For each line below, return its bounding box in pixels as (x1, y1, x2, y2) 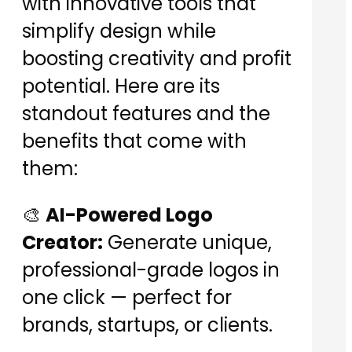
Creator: (22, 229, 103, 256)
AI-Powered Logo (46, 202, 213, 229)
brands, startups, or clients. (22, 312, 273, 339)
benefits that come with (22, 128, 247, 155)
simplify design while (22, 18, 216, 45)
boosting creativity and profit (22, 46, 291, 72)
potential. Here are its (22, 73, 220, 100)
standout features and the (22, 101, 270, 127)
